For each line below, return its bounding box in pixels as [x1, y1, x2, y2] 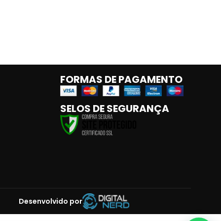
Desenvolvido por [18, 196, 82, 206]
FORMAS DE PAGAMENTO [60, 73, 183, 86]
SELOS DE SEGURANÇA [60, 102, 169, 115]
